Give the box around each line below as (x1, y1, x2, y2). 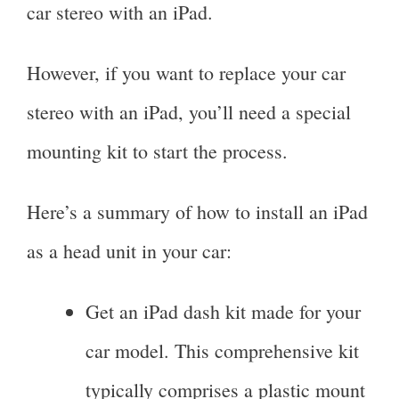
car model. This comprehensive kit (85, 338, 359, 364)
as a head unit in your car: (27, 238, 232, 265)
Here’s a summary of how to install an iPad (27, 199, 368, 225)
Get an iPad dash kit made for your (85, 298, 361, 325)
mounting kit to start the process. (27, 138, 288, 165)
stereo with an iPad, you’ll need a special (27, 99, 351, 126)
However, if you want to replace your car (27, 60, 346, 86)
